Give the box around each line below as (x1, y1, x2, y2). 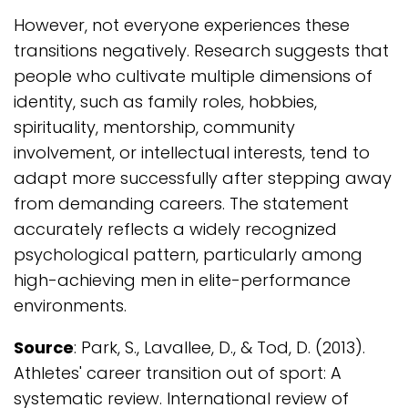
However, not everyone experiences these (14, 14, 350, 36)
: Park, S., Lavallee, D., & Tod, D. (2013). (74, 336, 365, 359)
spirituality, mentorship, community (14, 116, 295, 138)
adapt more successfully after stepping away (14, 167, 392, 189)
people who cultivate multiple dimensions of (14, 65, 372, 87)
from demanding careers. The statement (14, 192, 349, 215)
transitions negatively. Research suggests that (14, 39, 389, 62)
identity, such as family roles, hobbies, (14, 90, 317, 113)
